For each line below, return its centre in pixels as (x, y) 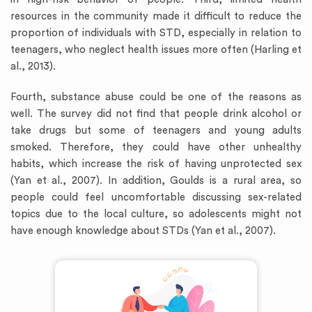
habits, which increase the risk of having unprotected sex (156, 164)
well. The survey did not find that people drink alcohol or (156, 114)
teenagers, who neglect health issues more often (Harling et (156, 50)
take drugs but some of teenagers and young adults (156, 131)
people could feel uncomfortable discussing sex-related (156, 197)
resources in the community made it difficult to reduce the (156, 16)
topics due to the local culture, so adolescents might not (156, 214)
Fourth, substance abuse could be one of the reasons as (156, 97)
